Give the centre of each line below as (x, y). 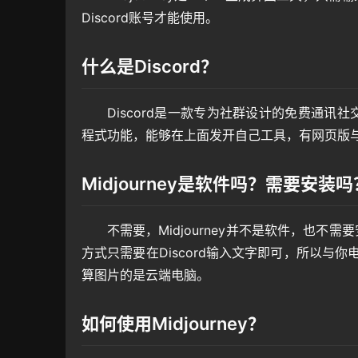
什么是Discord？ (150, 67)
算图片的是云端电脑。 (145, 275)
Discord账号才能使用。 (150, 18)
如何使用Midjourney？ (173, 324)
